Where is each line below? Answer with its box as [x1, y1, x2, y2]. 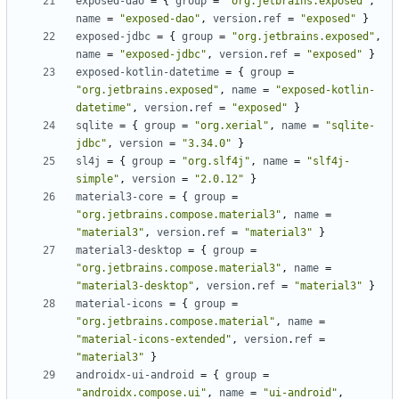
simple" [76, 173, 119, 186]
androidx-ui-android [76, 369, 194, 382]
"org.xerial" [194, 119, 269, 133]
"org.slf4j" [182, 155, 250, 168]
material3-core [76, 191, 163, 204]
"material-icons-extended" [76, 333, 232, 346]
